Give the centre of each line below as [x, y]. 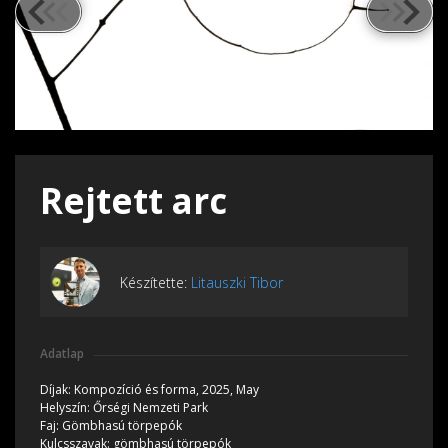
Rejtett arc [133, 201]
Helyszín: [66, 408]
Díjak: [57, 390]
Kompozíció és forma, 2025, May [166, 390]
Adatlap [62, 354]
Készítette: [155, 282]
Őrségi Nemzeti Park [150, 408]
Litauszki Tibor [237, 282]
